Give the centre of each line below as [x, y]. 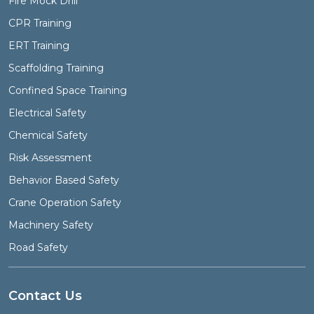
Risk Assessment [50, 158]
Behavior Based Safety [64, 180]
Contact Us [45, 296]
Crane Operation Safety [65, 203]
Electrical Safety [47, 113]
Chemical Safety [48, 136]
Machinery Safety [51, 225]
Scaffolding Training [56, 68]
